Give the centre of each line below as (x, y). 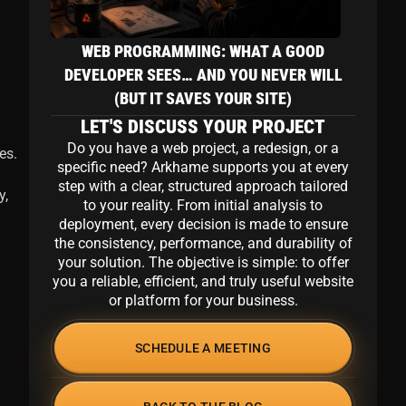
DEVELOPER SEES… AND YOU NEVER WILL (203, 75)
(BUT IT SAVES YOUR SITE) (203, 98)
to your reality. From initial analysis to (203, 206)
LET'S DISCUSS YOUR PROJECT (203, 127)
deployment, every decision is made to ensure (203, 225)
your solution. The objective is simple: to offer (203, 263)
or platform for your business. (203, 301)
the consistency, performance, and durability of (203, 244)
